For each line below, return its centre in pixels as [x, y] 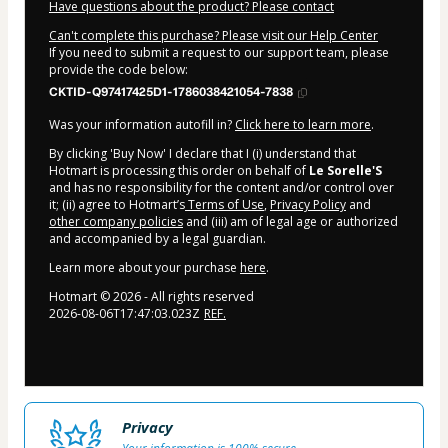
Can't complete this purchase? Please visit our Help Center [213, 36]
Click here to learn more [303, 125]
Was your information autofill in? [142, 125]
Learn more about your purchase [144, 268]
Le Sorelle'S [345, 171]
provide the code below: [118, 70]
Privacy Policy [308, 205]
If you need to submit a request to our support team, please [219, 53]
